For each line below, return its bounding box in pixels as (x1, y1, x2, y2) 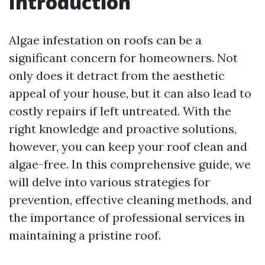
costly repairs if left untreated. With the (9, 104, 231, 118)
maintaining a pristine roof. (9, 228, 161, 243)
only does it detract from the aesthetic (9, 68, 225, 83)
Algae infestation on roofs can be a (9, 33, 202, 47)
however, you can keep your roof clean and (9, 139, 247, 154)
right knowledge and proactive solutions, (9, 121, 237, 136)
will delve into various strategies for (9, 174, 210, 189)
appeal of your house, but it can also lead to (9, 86, 251, 101)
